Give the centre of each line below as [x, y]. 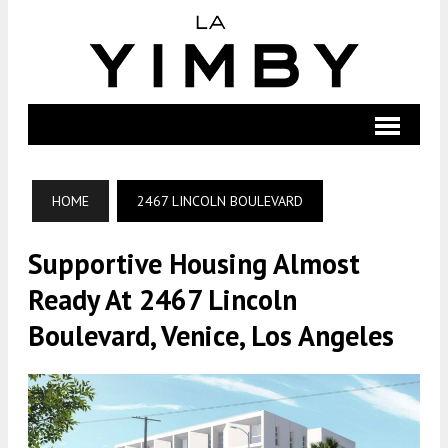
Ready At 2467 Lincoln [162, 299]
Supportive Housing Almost [194, 263]
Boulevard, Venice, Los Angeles [211, 335]
